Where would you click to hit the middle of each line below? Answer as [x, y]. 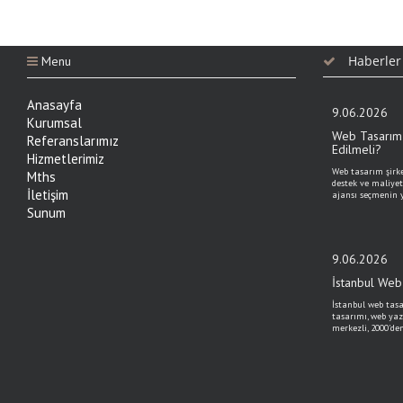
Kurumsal [54, 123]
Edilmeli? [356, 149]
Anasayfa [54, 105]
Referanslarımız [73, 141]
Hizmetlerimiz [66, 159]
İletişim [48, 195]
